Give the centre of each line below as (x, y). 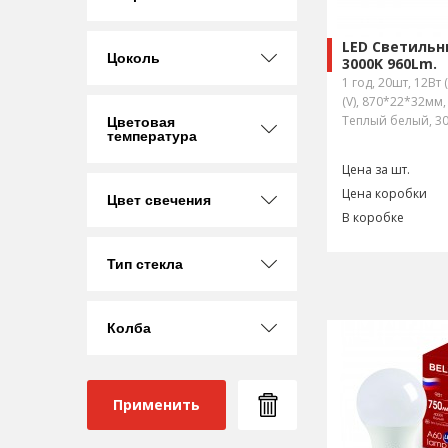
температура (152, 136)
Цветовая (141, 122)
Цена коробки (384, 193)
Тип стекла (145, 264)
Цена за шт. (376, 169)
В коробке (373, 217)
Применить (156, 404)
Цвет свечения (159, 200)
